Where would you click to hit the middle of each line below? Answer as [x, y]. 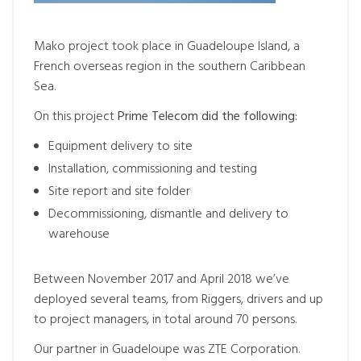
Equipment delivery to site [120, 147]
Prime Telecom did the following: [207, 117]
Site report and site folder [119, 192]
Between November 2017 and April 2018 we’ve [162, 279]
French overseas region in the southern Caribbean [170, 67]
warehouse [79, 235]
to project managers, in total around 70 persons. [165, 320]
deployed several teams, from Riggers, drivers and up [178, 299]
